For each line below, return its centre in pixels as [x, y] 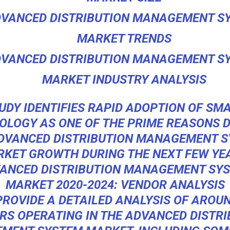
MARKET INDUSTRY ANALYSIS [124, 80]
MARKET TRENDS [124, 39]
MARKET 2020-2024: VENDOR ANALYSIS [115, 185]
